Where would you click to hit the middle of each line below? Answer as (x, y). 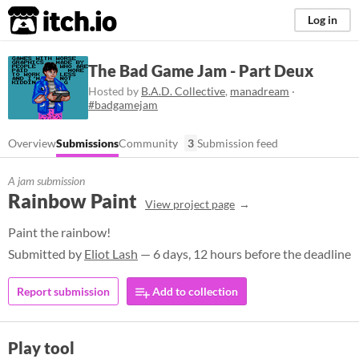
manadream (260, 91)
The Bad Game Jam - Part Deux (201, 71)
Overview (32, 143)
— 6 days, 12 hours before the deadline (244, 254)
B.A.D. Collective (183, 91)
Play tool (41, 348)
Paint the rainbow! (59, 232)
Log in (323, 20)
